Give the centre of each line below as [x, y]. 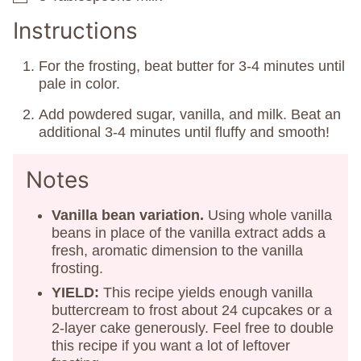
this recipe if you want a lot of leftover [171, 345]
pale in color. [79, 83]
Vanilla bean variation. [128, 215]
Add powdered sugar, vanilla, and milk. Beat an [190, 114]
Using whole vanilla [268, 215]
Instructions [79, 30]
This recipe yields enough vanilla [206, 292]
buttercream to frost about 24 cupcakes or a [192, 310]
